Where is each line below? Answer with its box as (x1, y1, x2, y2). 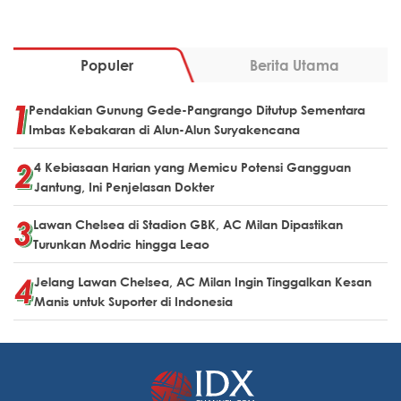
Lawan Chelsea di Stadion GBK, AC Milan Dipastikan (33, 216, 343, 232)
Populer (81, 55, 133, 73)
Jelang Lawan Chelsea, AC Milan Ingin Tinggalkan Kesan (34, 273, 371, 289)
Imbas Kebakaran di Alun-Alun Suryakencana (29, 121, 300, 137)
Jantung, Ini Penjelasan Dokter (34, 178, 214, 194)
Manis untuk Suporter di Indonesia (34, 293, 236, 309)
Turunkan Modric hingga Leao (33, 235, 209, 252)
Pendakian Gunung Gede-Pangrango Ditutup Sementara (29, 101, 365, 117)
